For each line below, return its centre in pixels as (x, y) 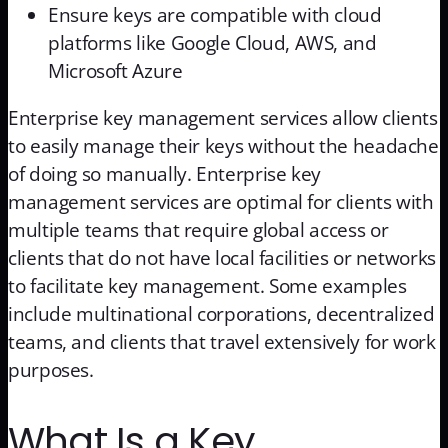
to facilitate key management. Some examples (207, 286)
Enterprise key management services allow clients (223, 118)
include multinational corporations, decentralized (221, 314)
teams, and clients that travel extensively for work (222, 342)
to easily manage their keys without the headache (223, 146)
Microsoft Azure (115, 71)
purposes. (51, 370)
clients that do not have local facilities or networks (222, 258)
